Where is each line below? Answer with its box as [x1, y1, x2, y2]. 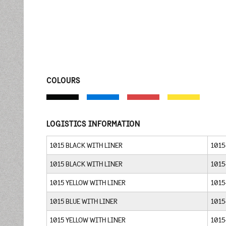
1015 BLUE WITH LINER [50, 197, 118, 206]
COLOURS [46, 75, 80, 85]
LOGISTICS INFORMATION [46, 118, 140, 129]
